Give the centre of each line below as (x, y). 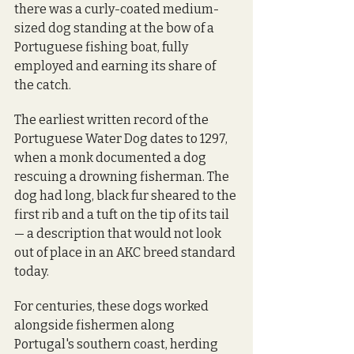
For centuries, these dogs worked (113, 306)
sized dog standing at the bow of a (115, 28)
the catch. (43, 85)
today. (32, 271)
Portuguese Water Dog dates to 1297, (122, 138)
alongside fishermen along (96, 325)
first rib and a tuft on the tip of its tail (123, 214)
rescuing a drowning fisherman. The (123, 176)
